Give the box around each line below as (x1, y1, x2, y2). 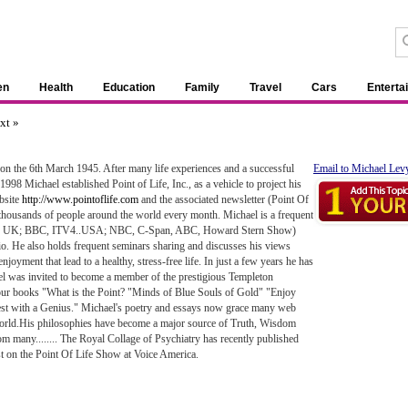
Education (103, 81, 155, 94)
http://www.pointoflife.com (22, 193, 138, 206)
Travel (250, 81, 281, 94)
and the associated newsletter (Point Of (138, 193, 309, 206)
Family (185, 81, 219, 94)
